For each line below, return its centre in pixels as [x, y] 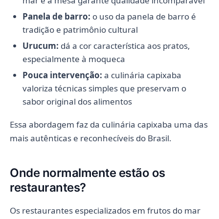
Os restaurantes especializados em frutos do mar [105, 210]
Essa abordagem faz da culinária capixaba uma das [109, 124]
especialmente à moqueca [74, 59]
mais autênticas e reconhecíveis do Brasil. [91, 138]
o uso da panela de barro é [143, 16]
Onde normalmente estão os [88, 173]
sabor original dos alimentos [77, 101]
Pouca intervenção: [62, 75]
